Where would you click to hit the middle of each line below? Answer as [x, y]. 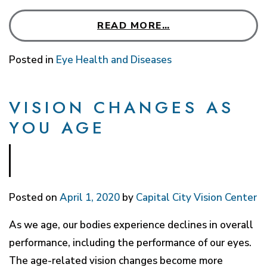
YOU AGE [57, 128]
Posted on [34, 197]
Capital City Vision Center [196, 197]
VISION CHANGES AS [122, 107]
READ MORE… [133, 25]
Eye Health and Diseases [114, 60]
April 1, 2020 [90, 197]
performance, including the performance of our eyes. [130, 243]
